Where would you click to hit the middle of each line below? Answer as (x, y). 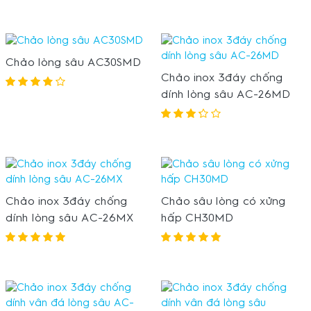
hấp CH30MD (197, 218)
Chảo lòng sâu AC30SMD (73, 63)
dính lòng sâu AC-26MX (69, 218)
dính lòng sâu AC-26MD (225, 94)
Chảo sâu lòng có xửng (223, 201)
